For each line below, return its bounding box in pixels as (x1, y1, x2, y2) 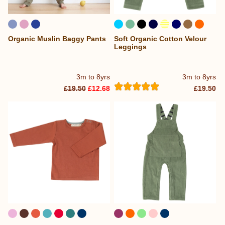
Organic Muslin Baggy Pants (8, 35, 106, 43)
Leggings (114, 43, 147, 51)
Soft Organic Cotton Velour (114, 35, 207, 43)
